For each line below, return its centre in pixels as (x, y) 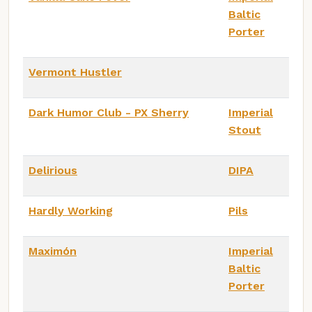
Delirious (53, 170)
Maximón (53, 251)
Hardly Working (71, 210)
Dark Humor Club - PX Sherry (109, 112)
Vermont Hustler (75, 72)
